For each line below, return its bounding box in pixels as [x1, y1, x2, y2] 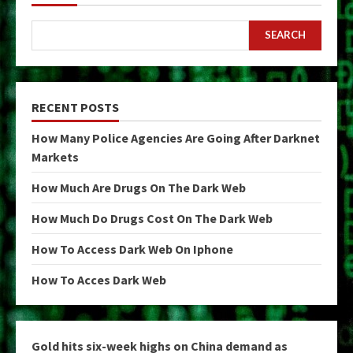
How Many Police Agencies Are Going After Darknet [32, 129, 320, 146]
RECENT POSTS [32, 98, 119, 115]
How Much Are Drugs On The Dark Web [32, 179, 246, 195]
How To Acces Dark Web [32, 271, 166, 288]
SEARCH [265, 28, 306, 42]
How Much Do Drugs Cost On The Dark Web [32, 210, 273, 226]
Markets [32, 148, 79, 165]
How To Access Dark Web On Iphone [32, 240, 233, 257]
